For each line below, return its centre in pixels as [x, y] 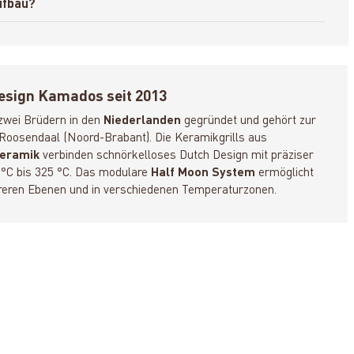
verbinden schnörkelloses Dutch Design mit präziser [177, 155]
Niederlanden [143, 121]
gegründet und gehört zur [249, 121]
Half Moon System [203, 173]
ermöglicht [285, 173]
